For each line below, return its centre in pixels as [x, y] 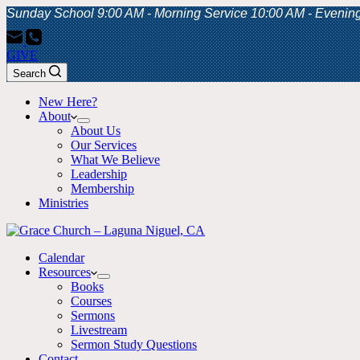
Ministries [63, 203]
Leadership [99, 174]
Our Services [104, 145]
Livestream [99, 330]
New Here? [68, 102]
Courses [91, 301]
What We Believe [115, 160]
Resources [65, 272]
